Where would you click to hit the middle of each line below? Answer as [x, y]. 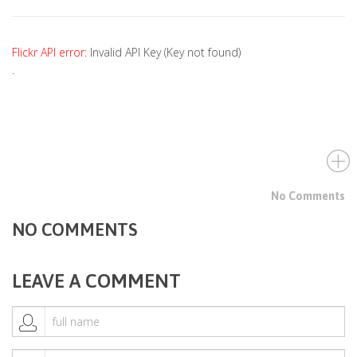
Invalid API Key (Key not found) [165, 53]
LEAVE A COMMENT [96, 281]
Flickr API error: [51, 53]
